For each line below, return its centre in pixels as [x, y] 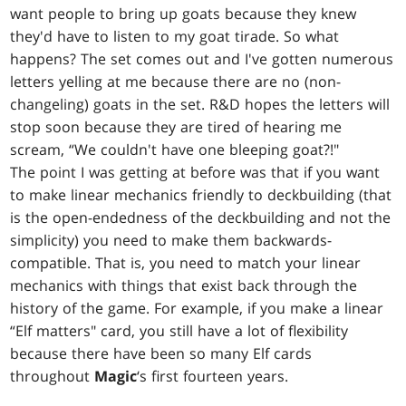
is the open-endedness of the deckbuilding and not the [201, 218]
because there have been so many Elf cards [161, 354]
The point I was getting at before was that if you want [195, 173]
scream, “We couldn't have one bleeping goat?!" [175, 150]
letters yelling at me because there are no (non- [176, 82]
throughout [53, 377]
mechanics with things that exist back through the [184, 286]
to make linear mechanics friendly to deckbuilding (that [201, 195]
